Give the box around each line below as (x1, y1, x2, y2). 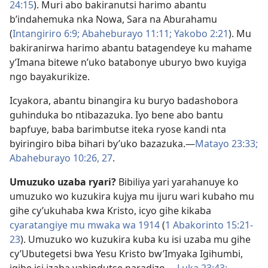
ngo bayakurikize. (10, 70, 90, 84)
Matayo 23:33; (195, 137, 258, 151)
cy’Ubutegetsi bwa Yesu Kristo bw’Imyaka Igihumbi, (10, 247, 243, 261)
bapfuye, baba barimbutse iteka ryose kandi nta (10, 123, 226, 136)
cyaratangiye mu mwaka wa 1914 (10, 218, 160, 232)
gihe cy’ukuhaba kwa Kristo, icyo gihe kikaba (10, 204, 211, 218)
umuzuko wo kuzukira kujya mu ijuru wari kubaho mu (10, 190, 254, 203)
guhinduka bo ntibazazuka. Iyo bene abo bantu (10, 108, 223, 122)
